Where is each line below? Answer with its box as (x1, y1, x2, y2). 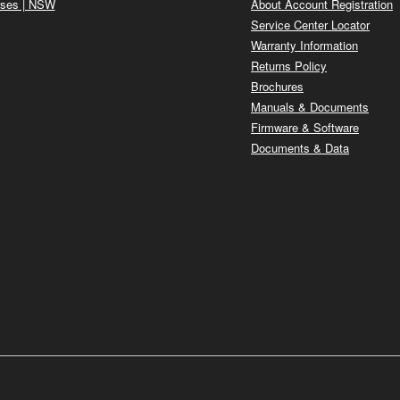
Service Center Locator (251, 16, 370, 34)
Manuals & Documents (251, 98, 369, 116)
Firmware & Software (251, 119, 359, 137)
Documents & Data (251, 139, 349, 157)
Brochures (251, 78, 304, 96)
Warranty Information (251, 37, 358, 54)
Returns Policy (251, 57, 327, 75)
